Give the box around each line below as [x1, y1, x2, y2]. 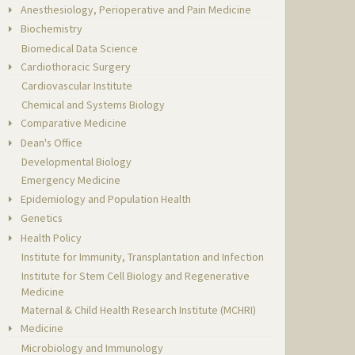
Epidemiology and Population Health [18, 191, 192, 206]
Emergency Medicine [21, 173, 121, 188]
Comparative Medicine [18, 116, 128, 131]
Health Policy [18, 230, 82, 245]
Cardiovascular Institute [21, 78, 133, 94]
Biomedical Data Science [21, 40, 139, 55]
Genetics [18, 211, 63, 226]
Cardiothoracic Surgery [18, 59, 132, 74]
